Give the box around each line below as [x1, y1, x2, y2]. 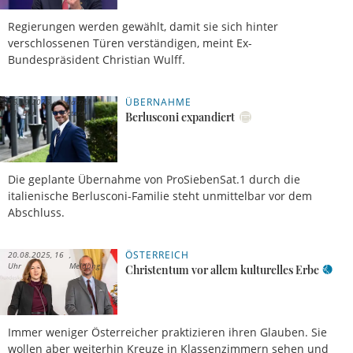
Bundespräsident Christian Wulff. [8, 51, 185, 67]
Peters [61, 106, 84, 118]
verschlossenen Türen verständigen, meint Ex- [8, 35, 252, 50]
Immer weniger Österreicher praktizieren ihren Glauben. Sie [8, 324, 327, 340]
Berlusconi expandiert [125, 109, 238, 124]
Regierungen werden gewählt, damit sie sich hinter [8, 18, 278, 34]
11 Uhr [8, 106, 35, 118]
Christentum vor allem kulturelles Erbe [125, 262, 320, 277]
